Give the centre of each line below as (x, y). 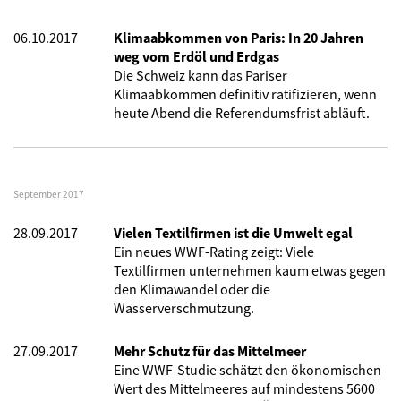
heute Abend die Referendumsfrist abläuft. (242, 113)
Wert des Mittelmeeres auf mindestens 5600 (244, 388)
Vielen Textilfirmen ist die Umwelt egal (233, 233)
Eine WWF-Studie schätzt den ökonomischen (247, 370)
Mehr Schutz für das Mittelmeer (210, 351)
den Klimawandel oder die (192, 289)
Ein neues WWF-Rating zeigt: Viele (214, 252)
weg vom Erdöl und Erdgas (196, 56)
